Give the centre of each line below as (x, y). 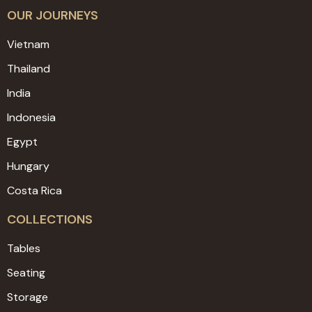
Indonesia (31, 118)
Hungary (28, 166)
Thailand (29, 69)
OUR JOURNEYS (53, 16)
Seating (26, 273)
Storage (28, 297)
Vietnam (28, 45)
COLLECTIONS (50, 220)
